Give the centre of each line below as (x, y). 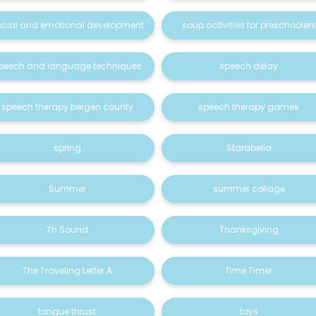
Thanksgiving (249, 230)
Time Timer (249, 271)
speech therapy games (249, 107)
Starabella (249, 148)
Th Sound (67, 230)
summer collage (249, 189)
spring (67, 148)
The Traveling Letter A (67, 271)
